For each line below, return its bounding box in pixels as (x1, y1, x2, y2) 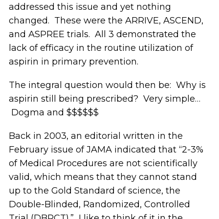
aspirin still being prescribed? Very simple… (8, 93, 200, 105)
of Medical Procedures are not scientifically (8, 158, 197, 169)
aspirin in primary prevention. (8, 56, 138, 67)
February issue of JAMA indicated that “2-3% (8, 144, 203, 155)
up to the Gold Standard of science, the (8, 185, 180, 197)
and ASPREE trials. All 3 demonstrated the (8, 29, 196, 40)
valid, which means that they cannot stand (8, 172, 197, 183)
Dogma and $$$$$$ (8, 107, 99, 118)
